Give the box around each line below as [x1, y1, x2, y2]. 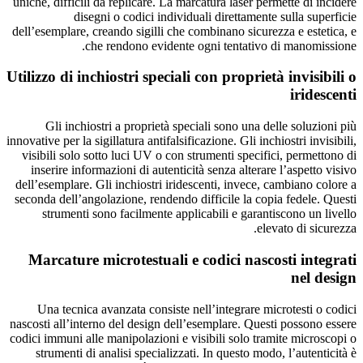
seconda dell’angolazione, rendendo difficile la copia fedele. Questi [15, 192, 357, 207]
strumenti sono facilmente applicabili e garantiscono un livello [42, 207, 357, 221]
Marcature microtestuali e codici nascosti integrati [28, 250, 357, 268]
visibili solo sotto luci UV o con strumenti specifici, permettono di [22, 148, 357, 163]
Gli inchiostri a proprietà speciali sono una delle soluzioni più [45, 119, 357, 134]
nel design [291, 268, 357, 286]
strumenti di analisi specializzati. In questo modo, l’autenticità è [36, 345, 357, 360]
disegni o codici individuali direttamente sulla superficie [74, 9, 357, 23]
